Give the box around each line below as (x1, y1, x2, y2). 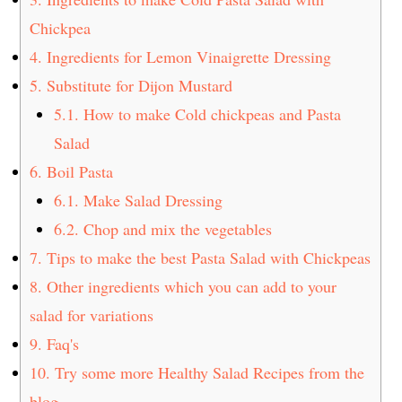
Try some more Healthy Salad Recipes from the (50, 361, 365, 383)
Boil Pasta (42, 160, 114, 182)
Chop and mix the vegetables (79, 217, 273, 240)
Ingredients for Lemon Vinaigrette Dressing (42, 45, 332, 67)
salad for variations (30, 303, 154, 326)
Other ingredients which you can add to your (42, 275, 337, 297)
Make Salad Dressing (79, 188, 223, 211)
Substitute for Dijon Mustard (42, 74, 233, 96)
